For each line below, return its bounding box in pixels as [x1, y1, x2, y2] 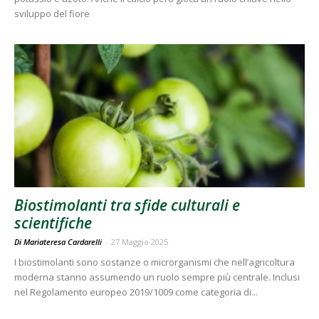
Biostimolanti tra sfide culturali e [14, 195, 240, 216]
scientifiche [14, 213, 92, 234]
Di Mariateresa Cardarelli [14, 236, 104, 248]
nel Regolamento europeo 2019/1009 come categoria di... [14, 286, 258, 299]
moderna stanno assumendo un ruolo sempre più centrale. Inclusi [14, 271, 300, 284]
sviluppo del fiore [14, 6, 90, 20]
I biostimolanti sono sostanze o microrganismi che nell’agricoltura [14, 256, 295, 269]
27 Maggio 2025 [111, 236, 168, 248]
